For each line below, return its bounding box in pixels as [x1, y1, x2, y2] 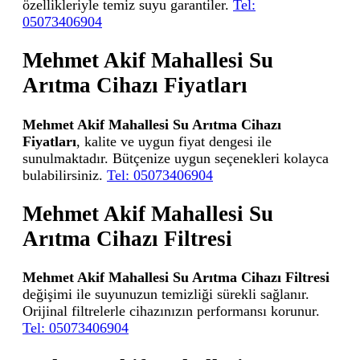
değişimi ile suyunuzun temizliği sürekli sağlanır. [22, 286, 309, 303]
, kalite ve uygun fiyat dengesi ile [76, 133, 272, 149]
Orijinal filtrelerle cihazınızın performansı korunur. [22, 303, 320, 320]
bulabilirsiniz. [22, 166, 107, 183]
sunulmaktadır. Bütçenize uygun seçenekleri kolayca [22, 149, 329, 166]
